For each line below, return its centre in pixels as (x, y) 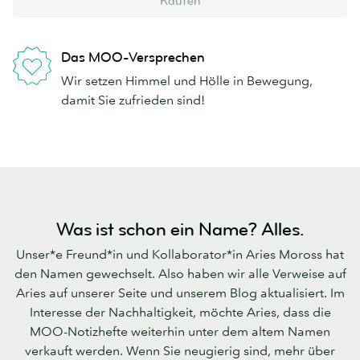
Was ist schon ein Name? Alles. (180, 230)
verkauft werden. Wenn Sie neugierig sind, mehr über (180, 350)
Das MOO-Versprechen (133, 58)
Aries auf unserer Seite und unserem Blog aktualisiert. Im (180, 292)
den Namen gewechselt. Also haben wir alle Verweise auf (180, 273)
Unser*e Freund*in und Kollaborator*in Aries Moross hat (180, 254)
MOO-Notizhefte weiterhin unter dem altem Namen (180, 331)
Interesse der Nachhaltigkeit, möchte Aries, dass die (180, 311)
